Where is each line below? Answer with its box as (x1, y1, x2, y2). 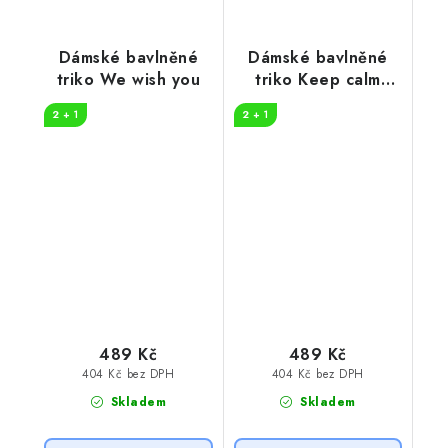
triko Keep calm (255, 68, 381, 92)
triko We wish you (56, 68, 200, 92)
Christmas (279, 90, 356, 114)
